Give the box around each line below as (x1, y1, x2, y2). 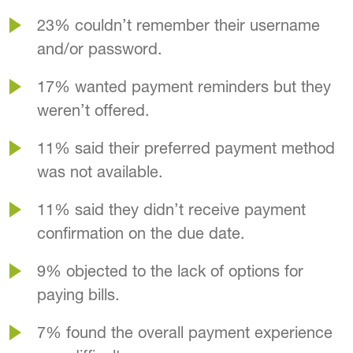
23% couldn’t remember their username (37, 16, 320, 35)
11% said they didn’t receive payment (37, 200, 306, 219)
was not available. (37, 162, 163, 181)
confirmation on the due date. (37, 224, 245, 243)
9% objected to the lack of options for (37, 262, 303, 281)
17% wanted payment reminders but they (37, 77, 331, 96)
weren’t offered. (37, 101, 150, 120)
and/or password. (37, 39, 162, 58)
